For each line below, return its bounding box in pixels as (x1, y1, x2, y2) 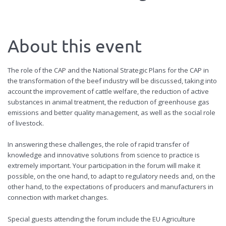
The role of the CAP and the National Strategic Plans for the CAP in (8, 66, 209, 75)
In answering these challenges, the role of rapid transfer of (8, 140, 189, 149)
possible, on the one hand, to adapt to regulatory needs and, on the (8, 172, 215, 181)
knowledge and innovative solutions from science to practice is (8, 150, 200, 160)
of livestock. (8, 119, 44, 128)
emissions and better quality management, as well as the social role (8, 108, 215, 118)
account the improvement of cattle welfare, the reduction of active (8, 87, 209, 96)
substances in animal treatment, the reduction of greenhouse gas (8, 97, 209, 107)
